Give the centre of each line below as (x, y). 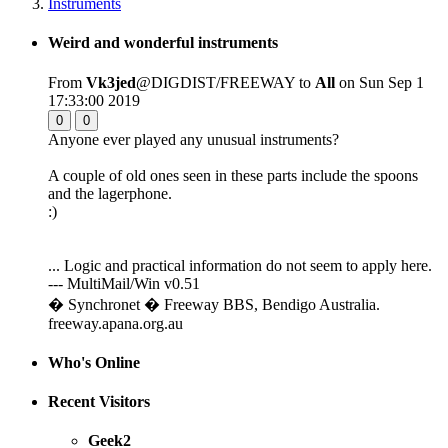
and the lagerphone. (110, 193)
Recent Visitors (99, 402)
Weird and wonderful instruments (163, 43)
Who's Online (94, 362)
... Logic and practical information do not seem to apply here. (240, 265)
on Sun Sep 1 (379, 82)
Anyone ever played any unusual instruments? (193, 139)
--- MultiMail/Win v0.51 (124, 283)
